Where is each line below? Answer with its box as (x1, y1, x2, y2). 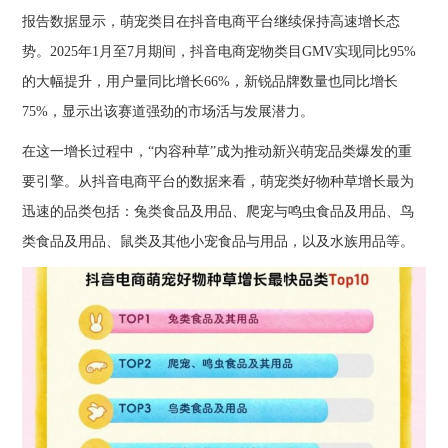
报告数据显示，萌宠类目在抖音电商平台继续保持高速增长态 (22, 13, 401, 29)
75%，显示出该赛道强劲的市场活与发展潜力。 (22, 103, 315, 119)
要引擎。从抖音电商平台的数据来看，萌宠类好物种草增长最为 (22, 173, 415, 189)
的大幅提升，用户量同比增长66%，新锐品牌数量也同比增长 (22, 73, 399, 89)
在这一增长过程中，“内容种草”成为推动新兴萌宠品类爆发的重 (22, 143, 413, 159)
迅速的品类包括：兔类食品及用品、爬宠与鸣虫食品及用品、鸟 (22, 203, 415, 219)
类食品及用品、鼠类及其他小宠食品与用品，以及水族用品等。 (22, 233, 415, 249)
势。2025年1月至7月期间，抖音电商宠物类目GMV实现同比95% (22, 43, 417, 59)
